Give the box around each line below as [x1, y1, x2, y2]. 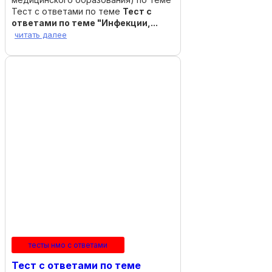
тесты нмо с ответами [29, 240, 107, 250]
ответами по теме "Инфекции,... [12, 17, 158, 28]
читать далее [15, 29, 67, 39]
